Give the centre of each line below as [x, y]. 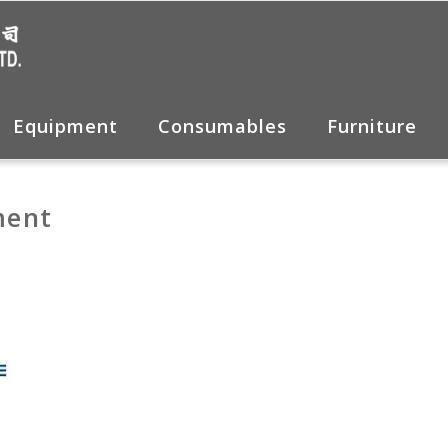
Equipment [65, 126]
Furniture [372, 126]
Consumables [222, 126]
